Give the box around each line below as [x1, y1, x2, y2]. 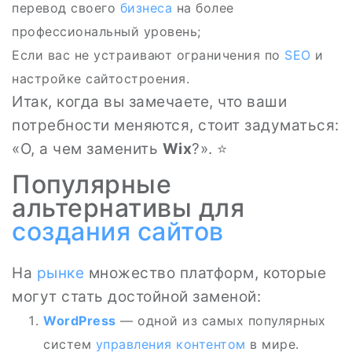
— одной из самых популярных [115, 313, 326, 328]
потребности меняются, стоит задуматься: [12, 116, 339, 134]
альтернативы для [12, 192, 244, 223]
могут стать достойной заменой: [12, 288, 261, 306]
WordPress [43, 313, 116, 328]
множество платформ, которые [84, 264, 326, 282]
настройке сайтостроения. [12, 71, 189, 86]
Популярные [12, 169, 171, 200]
